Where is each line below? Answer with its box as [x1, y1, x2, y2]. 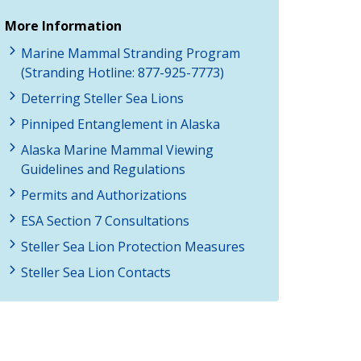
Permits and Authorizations [21, 185, 187, 204]
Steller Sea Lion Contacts [21, 263, 171, 281]
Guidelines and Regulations [21, 160, 185, 178]
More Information [5, 16, 122, 35]
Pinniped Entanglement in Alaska [21, 114, 220, 133]
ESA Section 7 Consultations [21, 211, 189, 230]
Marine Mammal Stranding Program [21, 44, 240, 62]
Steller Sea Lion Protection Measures [21, 237, 245, 255]
